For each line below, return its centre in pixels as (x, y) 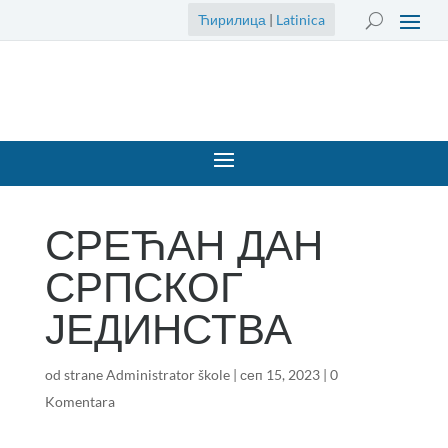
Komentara (79, 401)
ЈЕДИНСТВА (168, 330)
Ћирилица (231, 19)
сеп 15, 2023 (279, 374)
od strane (75, 374)
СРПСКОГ (143, 288)
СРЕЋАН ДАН (183, 246)
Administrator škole (167, 374)
